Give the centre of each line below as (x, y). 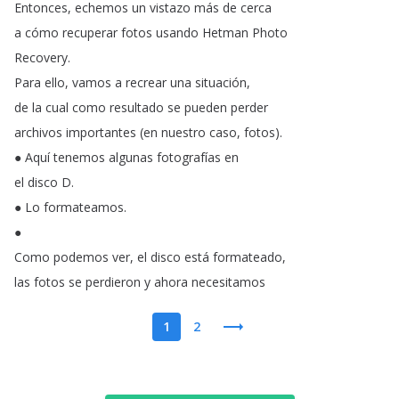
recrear (146, 82)
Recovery (41, 57)
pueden (206, 107)
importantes (101, 132)
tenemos (79, 157)
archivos (38, 132)
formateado (248, 257)
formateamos (84, 207)
